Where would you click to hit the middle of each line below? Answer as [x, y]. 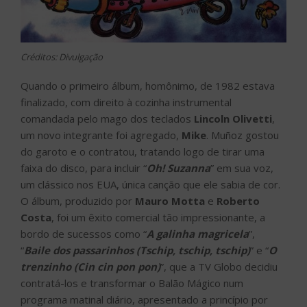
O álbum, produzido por [78, 201]
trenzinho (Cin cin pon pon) [90, 267]
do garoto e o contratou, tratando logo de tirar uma [143, 152]
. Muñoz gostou [243, 135]
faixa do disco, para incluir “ [84, 168]
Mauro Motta [170, 201]
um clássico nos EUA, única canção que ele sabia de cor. [150, 185]
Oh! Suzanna [179, 168]
